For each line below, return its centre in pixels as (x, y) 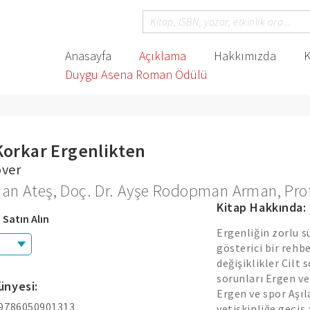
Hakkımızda (245, 56)
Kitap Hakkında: (262, 207)
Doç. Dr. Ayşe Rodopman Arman (169, 191)
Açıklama (162, 56)
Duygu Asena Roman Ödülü (136, 74)
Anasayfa (88, 56)
